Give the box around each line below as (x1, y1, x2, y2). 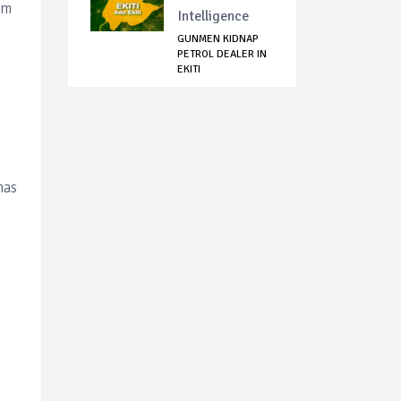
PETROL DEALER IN (177, 47, 267, 62)
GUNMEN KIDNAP (177, 32, 259, 47)
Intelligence (177, 7, 249, 26)
